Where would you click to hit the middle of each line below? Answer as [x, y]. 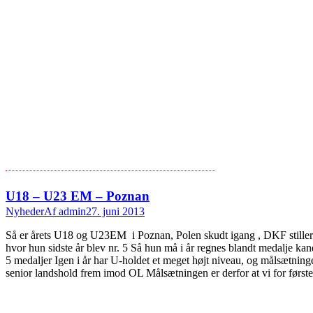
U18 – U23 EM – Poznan [78, 196]
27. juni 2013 [115, 211]
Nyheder [25, 211]
